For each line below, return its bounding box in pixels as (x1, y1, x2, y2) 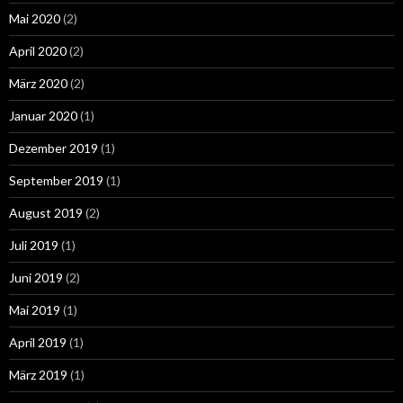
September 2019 (9, 172, 103, 188)
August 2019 (9, 204, 83, 220)
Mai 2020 (9, 10, 60, 26)
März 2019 (9, 366, 67, 382)
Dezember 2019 (9, 139, 98, 156)
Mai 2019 (9, 301, 60, 318)
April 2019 (9, 334, 67, 350)
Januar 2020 (9, 107, 77, 123)
